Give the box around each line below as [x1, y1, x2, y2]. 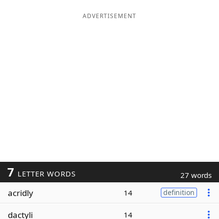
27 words [180, 170, 212, 180]
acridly [8, 187, 33, 198]
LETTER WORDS [15, 169, 76, 178]
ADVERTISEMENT [83, 12, 136, 20]
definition [163, 188, 195, 197]
